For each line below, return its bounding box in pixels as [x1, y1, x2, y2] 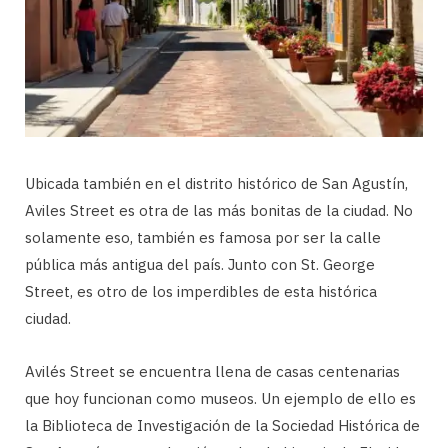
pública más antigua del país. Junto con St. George [25, 254, 375, 274]
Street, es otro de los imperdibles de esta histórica [25, 281, 377, 301]
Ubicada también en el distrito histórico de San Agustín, [25, 173, 408, 193]
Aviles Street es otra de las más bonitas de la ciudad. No [25, 200, 413, 220]
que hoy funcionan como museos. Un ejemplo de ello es [25, 388, 416, 408]
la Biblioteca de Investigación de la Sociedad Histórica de [25, 415, 420, 435]
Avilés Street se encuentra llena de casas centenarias [25, 361, 400, 381]
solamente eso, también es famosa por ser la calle [25, 227, 381, 247]
